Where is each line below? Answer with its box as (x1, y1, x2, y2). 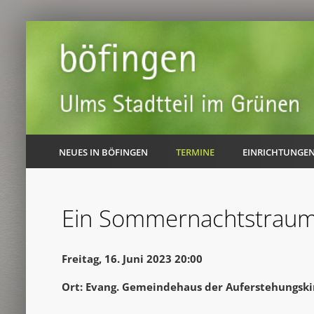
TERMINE (176, 145, 215, 158)
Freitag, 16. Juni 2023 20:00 (61, 252, 203, 266)
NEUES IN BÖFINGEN (59, 145, 149, 158)
